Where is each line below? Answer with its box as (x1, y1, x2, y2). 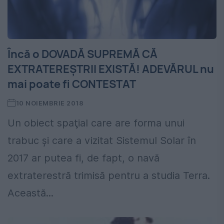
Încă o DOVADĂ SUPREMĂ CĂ (7, 46, 157, 62)
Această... (7, 187, 53, 199)
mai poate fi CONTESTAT (7, 76, 136, 92)
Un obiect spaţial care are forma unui (7, 117, 184, 129)
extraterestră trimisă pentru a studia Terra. (7, 169, 210, 182)
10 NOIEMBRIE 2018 (15, 99, 84, 107)
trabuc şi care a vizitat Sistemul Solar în (7, 134, 196, 147)
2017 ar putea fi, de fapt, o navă (7, 152, 159, 164)
